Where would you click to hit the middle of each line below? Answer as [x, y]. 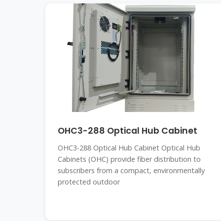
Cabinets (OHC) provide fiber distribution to [129, 159]
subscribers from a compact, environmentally [131, 170]
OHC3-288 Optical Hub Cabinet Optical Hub [129, 148]
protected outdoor [89, 182]
